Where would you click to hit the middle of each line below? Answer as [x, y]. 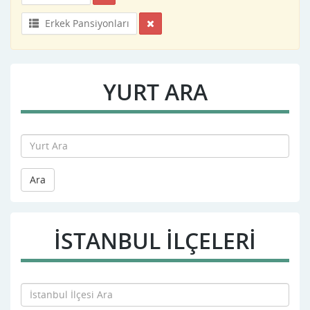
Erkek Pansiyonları [86, 23]
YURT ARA [155, 91]
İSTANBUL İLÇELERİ [155, 240]
